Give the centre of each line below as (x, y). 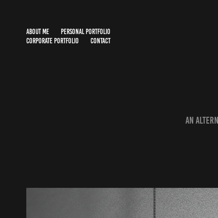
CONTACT (100, 41)
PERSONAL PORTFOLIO (85, 32)
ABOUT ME (37, 32)
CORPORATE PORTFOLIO (52, 41)
